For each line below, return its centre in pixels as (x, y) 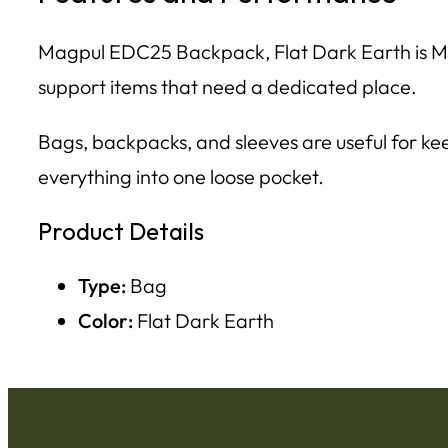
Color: (105, 320)
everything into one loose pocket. (181, 176)
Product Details (121, 230)
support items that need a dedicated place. (227, 86)
